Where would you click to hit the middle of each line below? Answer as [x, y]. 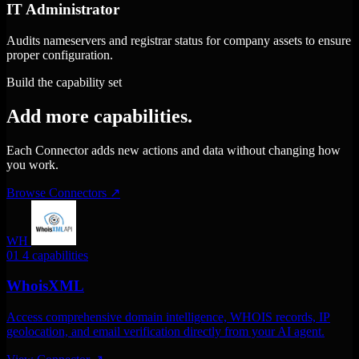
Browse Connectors [58, 192]
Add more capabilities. [99, 116]
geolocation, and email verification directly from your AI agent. [165, 332]
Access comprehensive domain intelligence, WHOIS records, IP [168, 317]
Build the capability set [64, 82]
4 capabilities [55, 255]
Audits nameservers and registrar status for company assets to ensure [179, 40]
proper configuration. [60, 54]
